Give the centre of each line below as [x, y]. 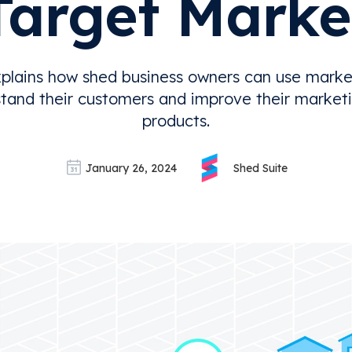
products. [176, 120]
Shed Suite [260, 168]
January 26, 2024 [131, 168]
